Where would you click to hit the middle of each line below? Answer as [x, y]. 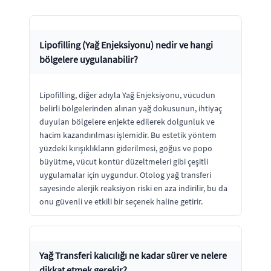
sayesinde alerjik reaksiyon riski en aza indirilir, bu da [133, 188]
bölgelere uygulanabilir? [89, 59]
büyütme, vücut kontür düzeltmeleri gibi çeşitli [124, 161]
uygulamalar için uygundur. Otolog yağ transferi [125, 175]
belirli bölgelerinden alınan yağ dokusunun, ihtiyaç [131, 108]
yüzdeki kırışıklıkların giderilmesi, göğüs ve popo [126, 148]
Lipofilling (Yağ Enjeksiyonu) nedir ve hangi [126, 44]
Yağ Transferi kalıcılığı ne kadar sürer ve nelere [133, 255]
